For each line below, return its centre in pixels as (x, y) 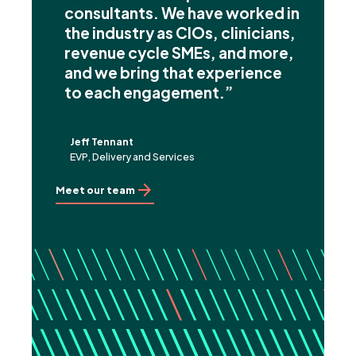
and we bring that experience (173, 72)
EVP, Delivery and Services (132, 156)
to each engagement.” (149, 92)
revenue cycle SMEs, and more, (179, 52)
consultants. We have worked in (182, 12)
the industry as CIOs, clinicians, (180, 32)
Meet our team (95, 190)
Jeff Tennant (102, 141)
